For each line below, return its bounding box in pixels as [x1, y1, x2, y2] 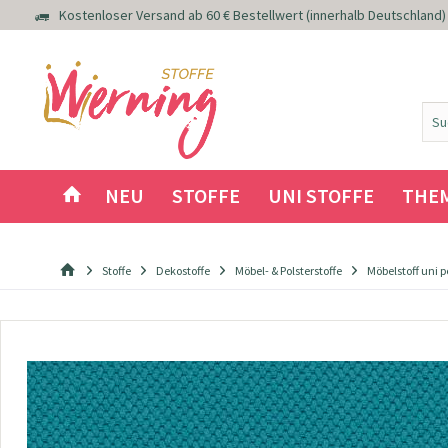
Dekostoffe [156, 263, 210, 278]
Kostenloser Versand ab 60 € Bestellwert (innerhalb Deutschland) [58, 6, 446, 25]
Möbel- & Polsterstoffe [235, 263, 342, 278]
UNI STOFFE [267, 183, 374, 208]
